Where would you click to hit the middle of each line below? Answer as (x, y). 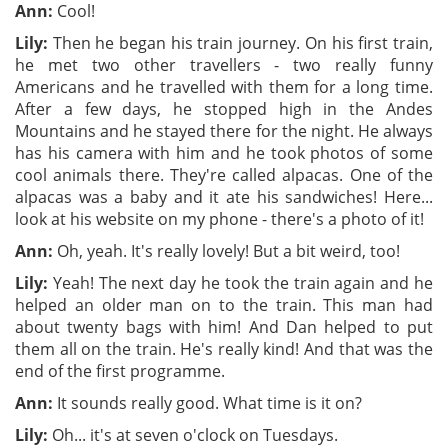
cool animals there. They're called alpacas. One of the (224, 175)
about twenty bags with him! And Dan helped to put (224, 327)
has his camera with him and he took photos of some (224, 153)
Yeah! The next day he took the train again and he (240, 283)
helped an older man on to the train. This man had (224, 305)
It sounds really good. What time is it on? (207, 403)
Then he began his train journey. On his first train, (240, 43)
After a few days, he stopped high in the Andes (224, 109)
